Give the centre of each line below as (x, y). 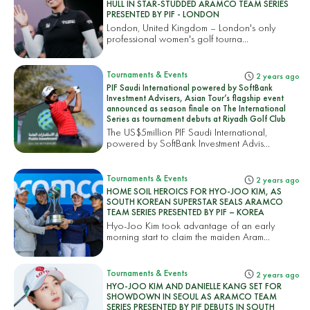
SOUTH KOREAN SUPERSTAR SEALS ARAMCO (195, 202)
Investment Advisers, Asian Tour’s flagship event (195, 98)
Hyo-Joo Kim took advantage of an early (191, 226)
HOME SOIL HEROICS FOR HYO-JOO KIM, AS (194, 192)
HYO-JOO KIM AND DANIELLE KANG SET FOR (194, 286)
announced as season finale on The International (197, 109)
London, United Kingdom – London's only (191, 28)
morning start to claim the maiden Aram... (189, 237)
